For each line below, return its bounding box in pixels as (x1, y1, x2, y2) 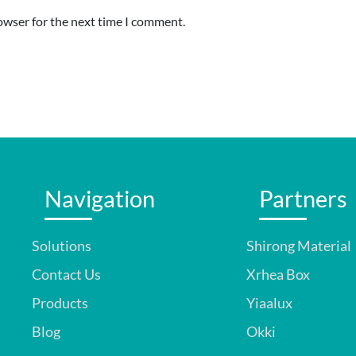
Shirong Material (246, 237, 351, 254)
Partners (259, 184, 347, 212)
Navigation (44, 184, 155, 212)
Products (32, 294, 88, 311)
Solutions (32, 237, 91, 254)
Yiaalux (246, 294, 292, 311)
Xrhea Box (246, 265, 310, 283)
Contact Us (32, 265, 101, 283)
